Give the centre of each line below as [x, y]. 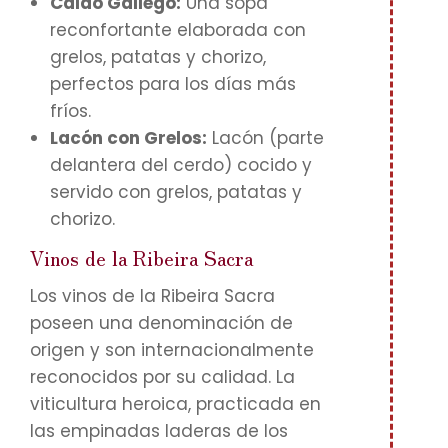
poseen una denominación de [161, 323]
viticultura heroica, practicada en [175, 404]
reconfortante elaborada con [178, 30]
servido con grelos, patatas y [176, 192]
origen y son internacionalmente [172, 350]
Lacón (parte [265, 138]
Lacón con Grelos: [128, 138]
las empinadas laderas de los [159, 431]
